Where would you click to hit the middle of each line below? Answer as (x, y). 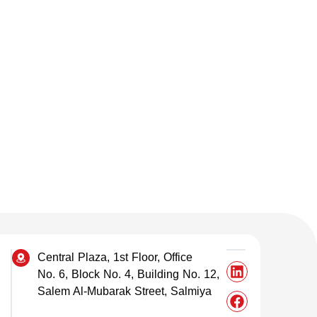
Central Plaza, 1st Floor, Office (115, 258)
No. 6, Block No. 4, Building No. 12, (129, 275)
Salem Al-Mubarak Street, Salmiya (125, 292)
